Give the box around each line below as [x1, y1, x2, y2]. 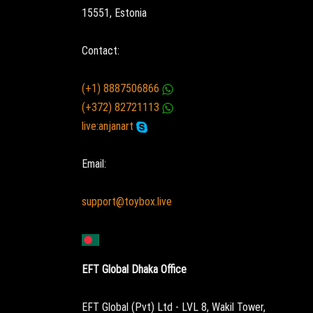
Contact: [82, 43, 119, 57]
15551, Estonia [82, 6, 147, 20]
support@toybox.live [82, 195, 172, 209]
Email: [82, 157, 106, 171]
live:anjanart [82, 119, 136, 133]
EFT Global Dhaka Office [82, 262, 187, 276]
